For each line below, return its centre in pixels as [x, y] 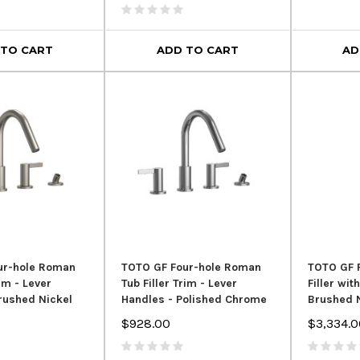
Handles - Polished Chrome [194, 299]
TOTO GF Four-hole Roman [192, 267]
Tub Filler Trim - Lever [180, 283]
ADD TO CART [197, 50]
